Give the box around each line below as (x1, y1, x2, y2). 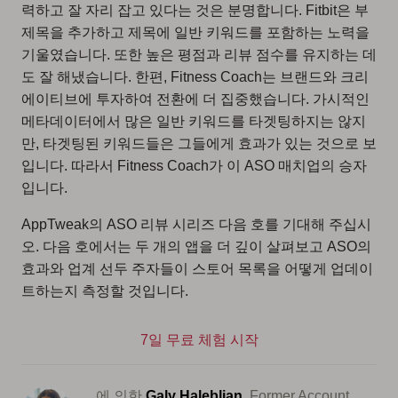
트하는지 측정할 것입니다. (21, 283, 188, 299)
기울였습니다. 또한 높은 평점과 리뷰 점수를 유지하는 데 (21, 47, 377, 63)
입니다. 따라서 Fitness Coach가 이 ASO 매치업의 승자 (21, 158, 367, 174)
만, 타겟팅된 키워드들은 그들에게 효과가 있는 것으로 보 (21, 136, 377, 152)
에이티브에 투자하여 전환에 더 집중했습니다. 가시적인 (21, 92, 370, 107)
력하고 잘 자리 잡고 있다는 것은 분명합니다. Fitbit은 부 (21, 3, 369, 19)
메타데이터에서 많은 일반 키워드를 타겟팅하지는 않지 (21, 114, 366, 130)
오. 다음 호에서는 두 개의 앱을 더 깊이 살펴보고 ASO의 (21, 239, 371, 255)
